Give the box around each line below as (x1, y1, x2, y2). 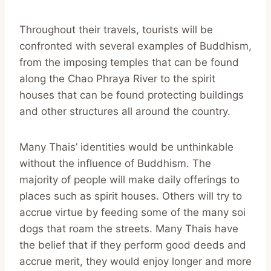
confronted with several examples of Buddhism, (19, 39, 252, 52)
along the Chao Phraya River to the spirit (19, 72, 215, 85)
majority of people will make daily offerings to (19, 173, 240, 186)
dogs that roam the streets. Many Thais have (19, 222, 238, 235)
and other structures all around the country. (19, 105, 230, 117)
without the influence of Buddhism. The (19, 157, 211, 169)
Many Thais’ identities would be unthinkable (19, 140, 233, 153)
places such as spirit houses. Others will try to (19, 189, 242, 202)
